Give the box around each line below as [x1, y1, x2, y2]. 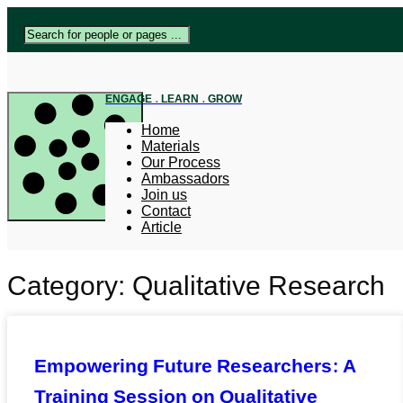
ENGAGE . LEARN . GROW [105, 90, 242, 108]
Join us [141, 186, 187, 202]
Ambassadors [141, 170, 229, 186]
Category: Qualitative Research [7, 270, 385, 300]
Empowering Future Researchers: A [34, 351, 356, 382]
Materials [141, 138, 200, 154]
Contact [141, 202, 191, 219]
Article [141, 219, 182, 235]
